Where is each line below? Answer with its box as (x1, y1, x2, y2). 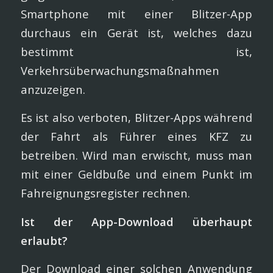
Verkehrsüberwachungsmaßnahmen (20, 62, 219, 78)
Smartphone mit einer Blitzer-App (20, 5, 253, 21)
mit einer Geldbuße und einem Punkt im (20, 166, 253, 182)
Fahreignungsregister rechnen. (20, 185, 190, 201)
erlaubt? (20, 232, 68, 248)
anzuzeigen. (20, 81, 85, 97)
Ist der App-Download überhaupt (20, 213, 253, 229)
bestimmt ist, (20, 43, 253, 59)
